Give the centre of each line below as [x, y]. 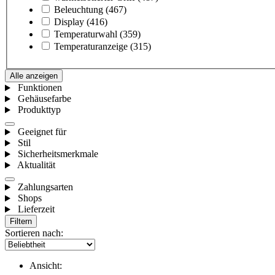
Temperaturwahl [86, 34]
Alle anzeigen [34, 76]
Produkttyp [39, 110]
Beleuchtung [79, 10]
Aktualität [36, 165]
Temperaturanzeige [91, 47]
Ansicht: [46, 266]
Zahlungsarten [45, 187]
